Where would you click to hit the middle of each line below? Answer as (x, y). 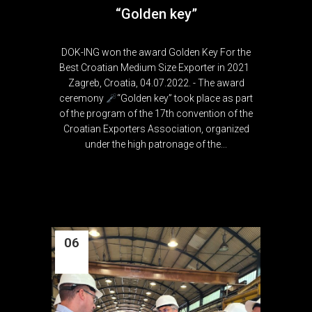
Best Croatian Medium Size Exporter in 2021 (156, 68)
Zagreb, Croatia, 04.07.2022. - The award (156, 83)
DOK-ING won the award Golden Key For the (156, 53)
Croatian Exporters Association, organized (156, 129)
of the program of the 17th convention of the (156, 114)
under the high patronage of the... (156, 145)
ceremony (83, 99)
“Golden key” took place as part (185, 99)
